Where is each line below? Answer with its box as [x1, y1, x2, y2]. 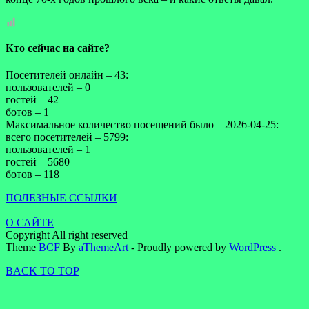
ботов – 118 [6, 168, 59, 181]
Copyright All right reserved [6, 229, 128, 241]
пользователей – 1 [6, 143, 90, 156]
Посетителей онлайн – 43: [6, 69, 128, 81]
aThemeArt [79, 241, 128, 254]
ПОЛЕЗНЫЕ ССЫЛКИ [6, 192, 117, 204]
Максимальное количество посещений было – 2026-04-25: [6, 119, 279, 131]
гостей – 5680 [6, 156, 70, 168]
